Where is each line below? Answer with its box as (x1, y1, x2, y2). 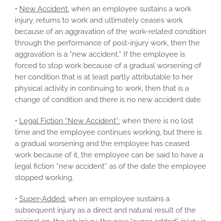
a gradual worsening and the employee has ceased (15, 139, 189, 148)
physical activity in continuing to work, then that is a (15, 84, 189, 93)
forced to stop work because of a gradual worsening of (15, 61, 201, 71)
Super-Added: (19, 194, 66, 204)
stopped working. (15, 173, 74, 183)
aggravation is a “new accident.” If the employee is (15, 50, 185, 59)
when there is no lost (120, 116, 193, 126)
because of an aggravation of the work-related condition (15, 27, 206, 37)
